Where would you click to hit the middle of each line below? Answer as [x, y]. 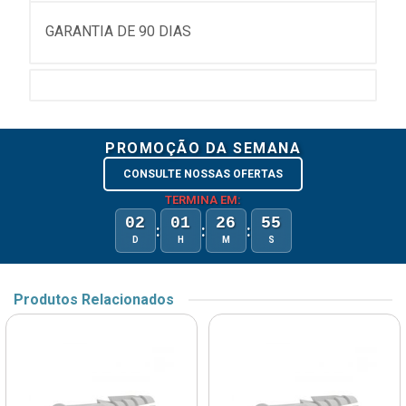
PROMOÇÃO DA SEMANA [203, 149]
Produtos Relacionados [94, 300]
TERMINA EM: [203, 200]
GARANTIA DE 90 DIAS [118, 32]
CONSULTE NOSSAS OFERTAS [203, 174]
